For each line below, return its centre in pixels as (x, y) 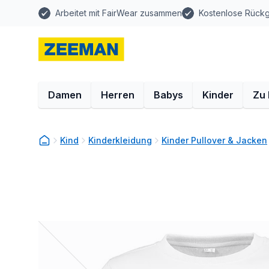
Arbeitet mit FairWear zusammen (119, 13)
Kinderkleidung (120, 140)
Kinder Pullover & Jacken (214, 140)
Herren (118, 95)
